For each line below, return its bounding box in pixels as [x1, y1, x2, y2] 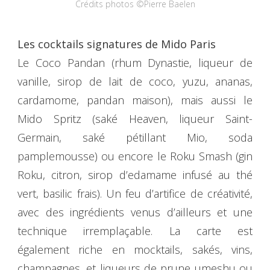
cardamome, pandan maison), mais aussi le [17, 92, 253, 107]
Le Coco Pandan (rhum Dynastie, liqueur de [17, 55, 253, 70]
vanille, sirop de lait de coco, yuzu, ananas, [17, 74, 253, 89]
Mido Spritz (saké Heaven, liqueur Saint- [17, 111, 253, 126]
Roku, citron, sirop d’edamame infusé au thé [17, 167, 253, 182]
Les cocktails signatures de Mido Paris [17, 36, 216, 51]
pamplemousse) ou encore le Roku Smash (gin [17, 148, 253, 163]
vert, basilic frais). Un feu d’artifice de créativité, [17, 186, 253, 201]
